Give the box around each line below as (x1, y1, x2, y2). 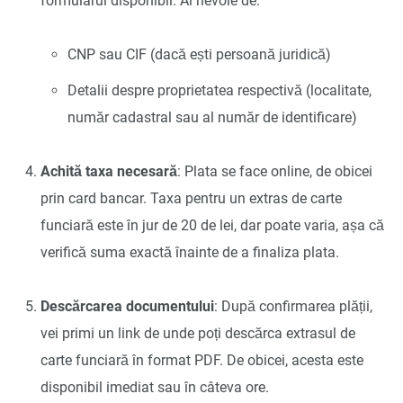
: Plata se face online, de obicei (177, 162, 372, 180)
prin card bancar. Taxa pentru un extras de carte (40, 189, 342, 207)
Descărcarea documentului (40, 297, 214, 315)
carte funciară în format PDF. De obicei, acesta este (40, 351, 363, 369)
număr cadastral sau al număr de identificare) (67, 108, 357, 126)
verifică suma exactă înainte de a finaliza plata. (40, 243, 339, 261)
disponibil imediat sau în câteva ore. (40, 378, 269, 396)
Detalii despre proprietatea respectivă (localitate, (67, 81, 372, 99)
